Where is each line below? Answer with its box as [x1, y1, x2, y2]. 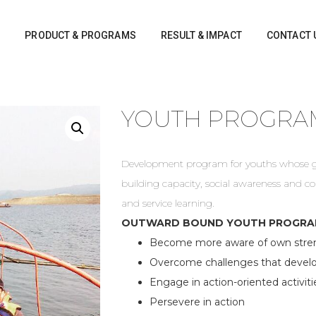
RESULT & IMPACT [160, 30, 242, 41]
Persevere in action [150, 296, 245, 308]
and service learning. [121, 197, 215, 209]
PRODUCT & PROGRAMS [25, 30, 136, 41]
